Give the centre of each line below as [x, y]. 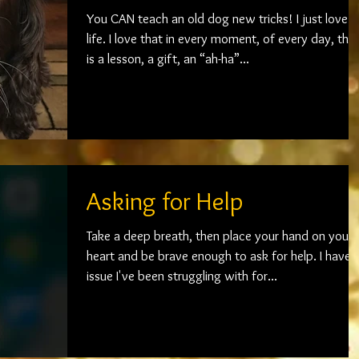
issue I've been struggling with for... [182, 276]
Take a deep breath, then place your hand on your [220, 236]
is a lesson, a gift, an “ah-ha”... [168, 59]
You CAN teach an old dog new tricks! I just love [217, 19]
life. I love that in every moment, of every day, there [98, 39]
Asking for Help [165, 201]
